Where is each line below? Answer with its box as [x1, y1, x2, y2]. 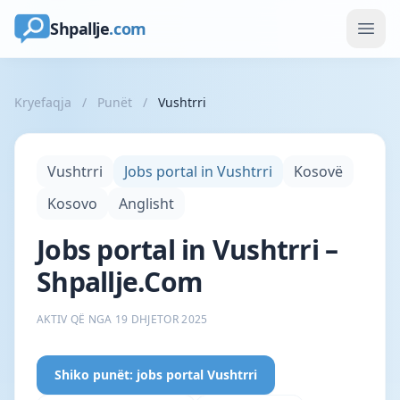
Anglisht [119, 194, 174, 213]
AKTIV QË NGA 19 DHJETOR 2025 [37, 312, 208, 327]
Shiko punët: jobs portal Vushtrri [54, 366, 257, 383]
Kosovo [47, 194, 97, 213]
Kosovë [294, 162, 343, 181]
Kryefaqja [14, 94, 71, 111]
